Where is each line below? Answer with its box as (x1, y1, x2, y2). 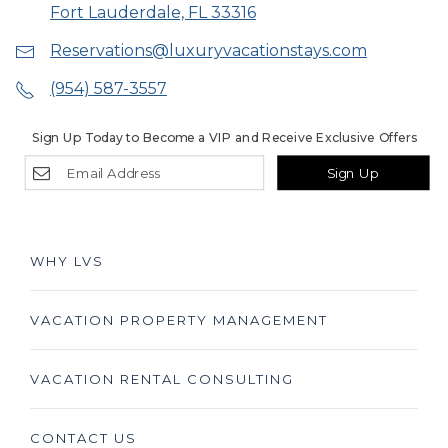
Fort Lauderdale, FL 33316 (50, 3, 256, 22)
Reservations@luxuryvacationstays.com (50, 41, 367, 60)
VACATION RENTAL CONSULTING (30, 371, 294, 387)
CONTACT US (30, 430, 137, 446)
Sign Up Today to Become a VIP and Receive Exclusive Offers (32, 130, 418, 146)
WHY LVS (30, 253, 104, 269)
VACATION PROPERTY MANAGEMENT (30, 312, 328, 328)
